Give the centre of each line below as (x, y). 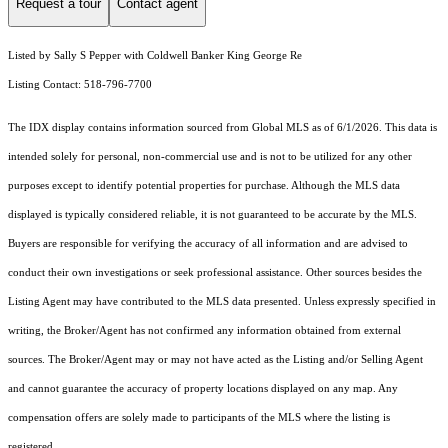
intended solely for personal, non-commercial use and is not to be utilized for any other (210, 157)
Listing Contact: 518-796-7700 (81, 85)
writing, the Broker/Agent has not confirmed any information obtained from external (204, 331)
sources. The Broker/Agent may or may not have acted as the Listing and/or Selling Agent (215, 360)
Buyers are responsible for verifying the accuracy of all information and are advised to (208, 244)
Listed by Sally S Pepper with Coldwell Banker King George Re (155, 56)
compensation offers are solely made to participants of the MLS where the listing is (199, 418)
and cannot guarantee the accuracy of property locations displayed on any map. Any (203, 389)
